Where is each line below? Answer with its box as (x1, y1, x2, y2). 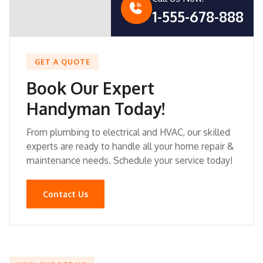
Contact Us (43, 189, 88, 200)
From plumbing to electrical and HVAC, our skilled (26, 126, 230, 139)
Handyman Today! (26, 97, 165, 119)
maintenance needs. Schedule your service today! (26, 154, 232, 167)
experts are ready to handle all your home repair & (26, 140, 234, 153)
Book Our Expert (26, 77, 154, 99)
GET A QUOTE (35, 56, 90, 66)
